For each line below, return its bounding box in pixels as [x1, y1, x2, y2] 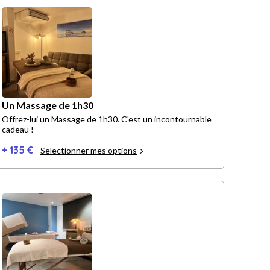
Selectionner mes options [40, 145, 137, 156]
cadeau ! [2, 124, 34, 135]
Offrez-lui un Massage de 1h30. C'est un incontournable [2, 114, 212, 125]
